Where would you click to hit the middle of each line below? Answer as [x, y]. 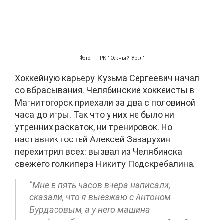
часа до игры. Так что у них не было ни [95, 115]
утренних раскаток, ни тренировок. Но [94, 127]
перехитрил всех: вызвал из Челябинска [98, 152]
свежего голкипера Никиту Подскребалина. [105, 164]
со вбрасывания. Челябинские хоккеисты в [105, 90]
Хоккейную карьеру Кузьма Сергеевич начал [107, 78]
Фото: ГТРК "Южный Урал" [112, 58]
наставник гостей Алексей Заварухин [93, 139]
